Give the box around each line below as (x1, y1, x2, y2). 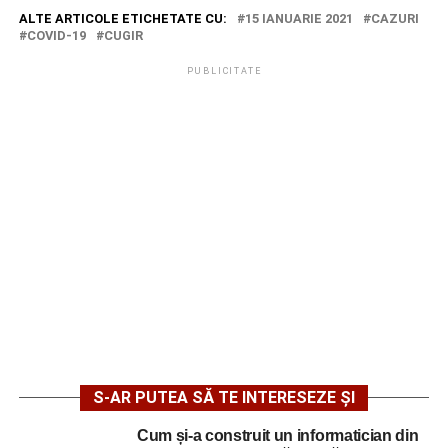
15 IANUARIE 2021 (244, 11, 353, 26)
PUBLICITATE (186, 66, 262, 76)
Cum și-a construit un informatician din (136, 427, 419, 444)
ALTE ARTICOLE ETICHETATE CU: (18, 11, 227, 26)
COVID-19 (26, 28, 86, 43)
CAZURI (370, 11, 419, 26)
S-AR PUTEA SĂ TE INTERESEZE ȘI (92, 388, 355, 407)
